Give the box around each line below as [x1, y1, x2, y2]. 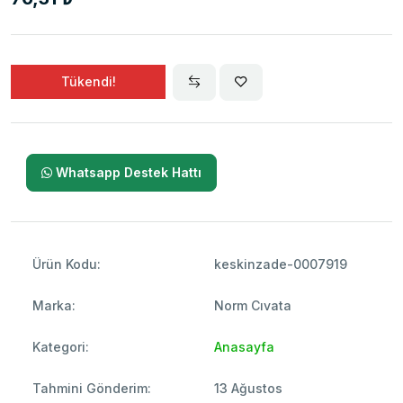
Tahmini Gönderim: [32, 381, 151, 397]
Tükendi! [60, 74, 116, 90]
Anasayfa [214, 339, 274, 355]
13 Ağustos [214, 381, 282, 397]
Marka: [32, 298, 76, 314]
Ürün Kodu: [32, 256, 101, 273]
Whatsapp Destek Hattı [52, 164, 201, 180]
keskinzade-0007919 [214, 256, 347, 273]
